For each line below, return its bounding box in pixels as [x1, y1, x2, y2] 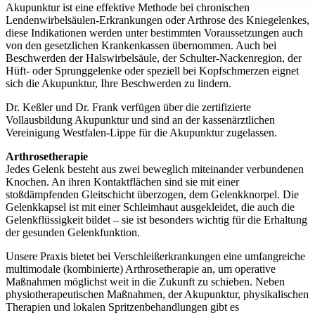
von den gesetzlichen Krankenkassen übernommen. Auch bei [6, 39, 276, 51]
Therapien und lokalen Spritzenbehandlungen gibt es [6, 300, 239, 313]
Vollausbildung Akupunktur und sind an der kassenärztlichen [6, 113, 275, 126]
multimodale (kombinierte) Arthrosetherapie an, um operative [6, 262, 276, 275]
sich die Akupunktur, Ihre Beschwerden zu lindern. [6, 77, 231, 89]
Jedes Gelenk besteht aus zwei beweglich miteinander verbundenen [6, 162, 304, 175]
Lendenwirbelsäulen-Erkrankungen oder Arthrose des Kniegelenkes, [6, 13, 309, 26]
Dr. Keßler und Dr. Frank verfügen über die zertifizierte [6, 101, 251, 113]
